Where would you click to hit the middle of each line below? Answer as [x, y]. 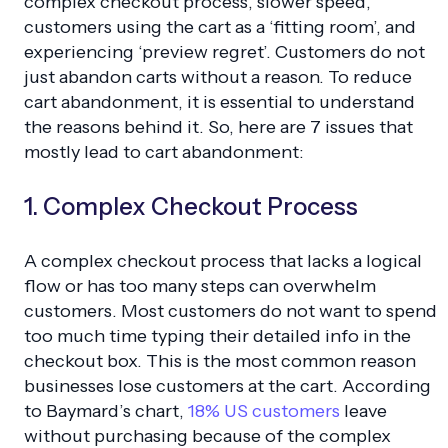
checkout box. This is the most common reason [220, 360]
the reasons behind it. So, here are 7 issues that [218, 126]
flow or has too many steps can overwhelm [200, 285]
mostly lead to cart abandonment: [164, 151]
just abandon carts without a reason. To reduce [218, 76]
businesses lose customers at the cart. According [227, 385]
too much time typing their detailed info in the [217, 335]
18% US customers [264, 410]
